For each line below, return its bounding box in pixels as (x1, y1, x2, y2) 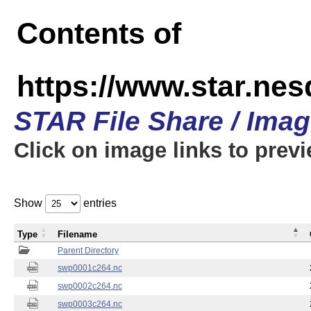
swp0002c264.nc (58, 281, 122, 291)
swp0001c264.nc (58, 263, 122, 273)
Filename (58, 229, 97, 239)
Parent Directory (58, 246, 119, 255)
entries (81, 197, 117, 209)
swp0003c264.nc (58, 299, 122, 309)
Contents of (17, 17, 181, 50)
